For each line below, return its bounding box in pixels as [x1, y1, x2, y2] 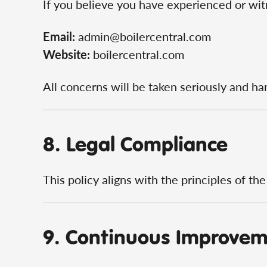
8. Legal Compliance [43, 130, 228, 157]
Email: [43, 28, 75, 45]
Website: [43, 46, 90, 63]
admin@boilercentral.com [78, 28, 211, 45]
